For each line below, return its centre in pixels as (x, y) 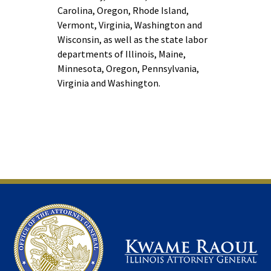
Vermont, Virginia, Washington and (130, 25)
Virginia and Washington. (109, 83)
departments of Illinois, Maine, (122, 54)
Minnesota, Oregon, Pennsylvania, (128, 68)
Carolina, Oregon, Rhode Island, (123, 10)
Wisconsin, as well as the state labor (132, 39)
